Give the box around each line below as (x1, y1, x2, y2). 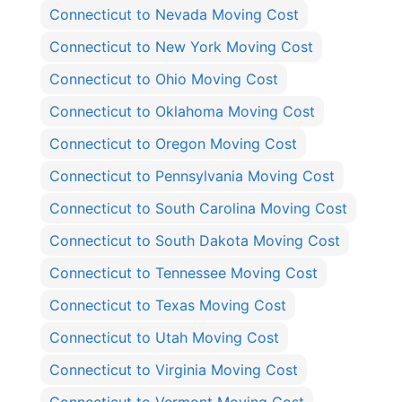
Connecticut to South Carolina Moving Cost (49, 199, 347, 218)
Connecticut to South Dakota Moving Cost (49, 232, 340, 250)
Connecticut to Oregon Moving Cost (49, 135, 297, 153)
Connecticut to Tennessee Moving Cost (49, 264, 318, 283)
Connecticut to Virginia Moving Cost (49, 361, 298, 380)
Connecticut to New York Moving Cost (49, 38, 313, 57)
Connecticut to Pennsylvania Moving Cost (49, 167, 335, 186)
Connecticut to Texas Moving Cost (49, 296, 286, 315)
